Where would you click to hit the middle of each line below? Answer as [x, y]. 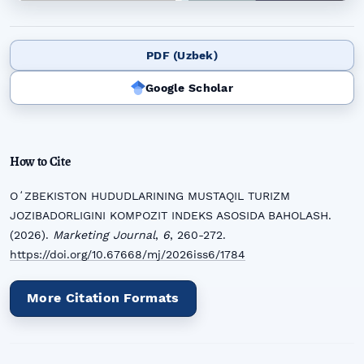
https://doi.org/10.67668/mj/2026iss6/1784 [128, 254]
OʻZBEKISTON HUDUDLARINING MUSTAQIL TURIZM [150, 195]
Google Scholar [189, 87]
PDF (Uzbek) [182, 55]
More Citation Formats [103, 298]
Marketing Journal [104, 234]
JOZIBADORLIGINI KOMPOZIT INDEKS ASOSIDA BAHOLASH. [171, 215]
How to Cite [40, 161]
